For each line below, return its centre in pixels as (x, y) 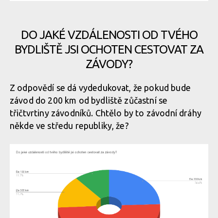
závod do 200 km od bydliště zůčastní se (89, 100)
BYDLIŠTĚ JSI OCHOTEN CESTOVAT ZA (109, 49)
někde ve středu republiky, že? (69, 126)
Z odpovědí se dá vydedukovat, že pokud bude (100, 88)
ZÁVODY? (109, 64)
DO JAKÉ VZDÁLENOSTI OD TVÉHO (109, 35)
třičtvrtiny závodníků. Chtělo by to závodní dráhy (106, 113)
